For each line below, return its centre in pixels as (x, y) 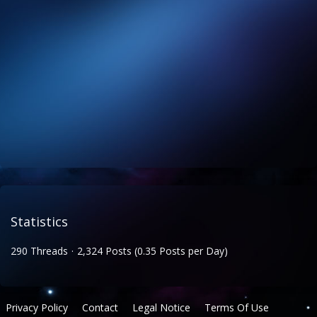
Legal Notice (161, 307)
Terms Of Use (237, 307)
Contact (100, 307)
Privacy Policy (37, 307)
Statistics (39, 221)
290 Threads (39, 251)
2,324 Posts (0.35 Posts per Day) (152, 251)
